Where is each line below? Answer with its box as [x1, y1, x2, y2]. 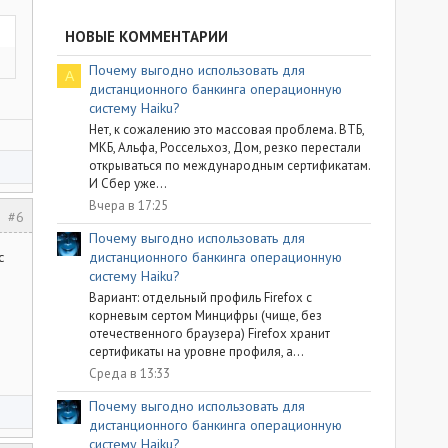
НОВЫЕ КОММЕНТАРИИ [65, 26, 228, 46]
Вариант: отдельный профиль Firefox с [89, 289, 312, 307]
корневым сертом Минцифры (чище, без [89, 307, 322, 325]
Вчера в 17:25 [89, 196, 168, 214]
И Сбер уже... [89, 175, 167, 193]
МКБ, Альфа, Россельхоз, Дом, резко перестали [89, 139, 361, 157]
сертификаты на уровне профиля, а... [89, 343, 304, 361]
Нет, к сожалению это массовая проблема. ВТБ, [89, 121, 364, 139]
